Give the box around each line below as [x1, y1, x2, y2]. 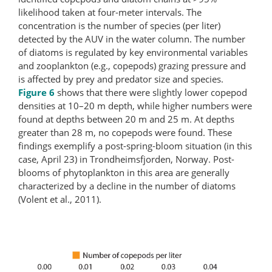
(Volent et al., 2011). [18, 192, 101, 205]
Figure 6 [18, 86, 55, 98]
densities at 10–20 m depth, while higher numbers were [18, 99, 252, 112]
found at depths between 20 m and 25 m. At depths [18, 112, 234, 125]
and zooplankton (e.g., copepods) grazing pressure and [18, 59, 246, 72]
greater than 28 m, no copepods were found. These [18, 126, 232, 138]
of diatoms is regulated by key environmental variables [18, 46, 248, 58]
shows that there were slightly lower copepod [55, 86, 247, 98]
